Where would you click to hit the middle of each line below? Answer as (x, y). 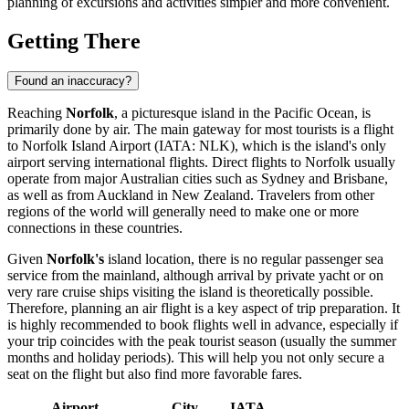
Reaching (37, 113)
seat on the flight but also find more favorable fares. (155, 374)
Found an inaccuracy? (73, 81)
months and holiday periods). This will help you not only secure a (196, 358)
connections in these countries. (95, 228)
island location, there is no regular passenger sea (244, 259)
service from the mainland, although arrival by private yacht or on (195, 276)
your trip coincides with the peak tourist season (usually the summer (202, 341)
